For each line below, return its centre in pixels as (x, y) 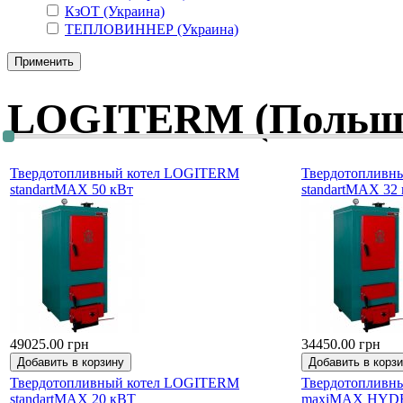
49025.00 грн (49, 344)
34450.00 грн (341, 344)
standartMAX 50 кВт (72, 189)
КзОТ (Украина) (115, 11)
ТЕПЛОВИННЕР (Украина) (152, 29)
